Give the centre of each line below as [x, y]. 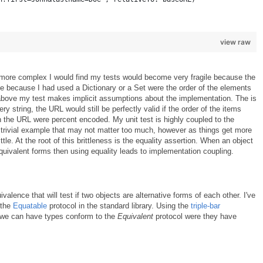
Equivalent [135, 216]
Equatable [30, 206]
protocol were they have [195, 216]
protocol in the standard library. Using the [119, 206]
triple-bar [205, 206]
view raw [235, 42]
